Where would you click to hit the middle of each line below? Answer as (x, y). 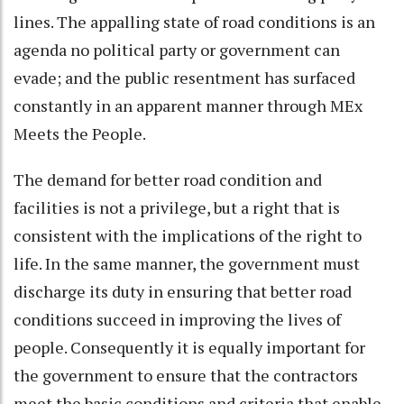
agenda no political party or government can (177, 49)
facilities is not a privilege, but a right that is (177, 207)
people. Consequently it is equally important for (189, 347)
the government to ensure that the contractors (186, 375)
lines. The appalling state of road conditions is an (194, 21)
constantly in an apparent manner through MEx (188, 105)
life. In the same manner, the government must (187, 263)
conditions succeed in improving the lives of (177, 319)
